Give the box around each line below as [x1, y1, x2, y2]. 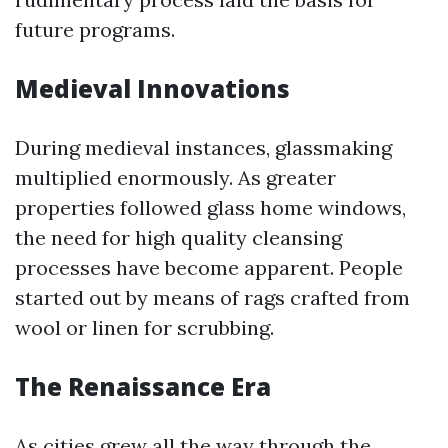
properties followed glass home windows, [15, 195, 406, 220]
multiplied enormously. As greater [15, 165, 336, 190]
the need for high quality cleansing [15, 225, 342, 250]
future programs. [15, 17, 175, 42]
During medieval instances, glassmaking [15, 135, 392, 160]
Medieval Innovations [15, 72, 290, 105]
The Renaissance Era [15, 370, 271, 403]
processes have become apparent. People [15, 255, 403, 280]
